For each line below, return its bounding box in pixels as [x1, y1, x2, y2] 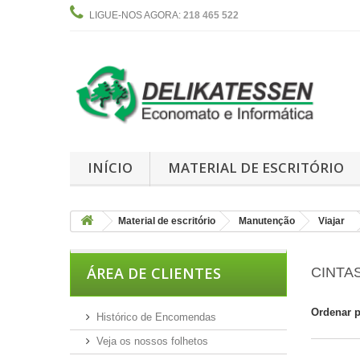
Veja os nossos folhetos [96, 334, 208, 347]
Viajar [318, 215, 345, 227]
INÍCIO [87, 157, 133, 177]
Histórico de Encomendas [96, 310, 216, 323]
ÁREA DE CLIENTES [87, 263, 221, 283]
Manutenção [239, 215, 295, 227]
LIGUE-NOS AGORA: [89, 10, 183, 21]
